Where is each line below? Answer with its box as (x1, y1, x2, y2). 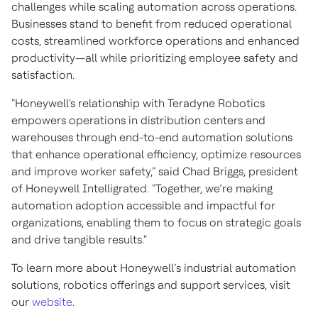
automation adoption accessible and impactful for (11, 199, 275, 213)
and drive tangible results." (11, 233, 147, 247)
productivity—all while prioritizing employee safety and (11, 51, 298, 65)
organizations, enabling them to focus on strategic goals (11, 216, 301, 230)
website (32, 295, 72, 309)
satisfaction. (11, 68, 75, 82)
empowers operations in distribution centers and (11, 114, 265, 128)
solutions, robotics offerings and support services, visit (11, 278, 290, 292)
